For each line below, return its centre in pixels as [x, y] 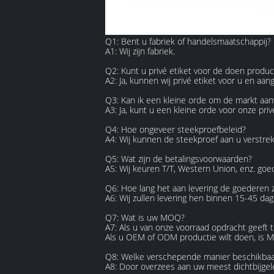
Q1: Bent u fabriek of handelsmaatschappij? [188, 41]
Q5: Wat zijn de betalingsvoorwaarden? [179, 159]
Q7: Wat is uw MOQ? [145, 217]
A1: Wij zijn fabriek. [140, 51]
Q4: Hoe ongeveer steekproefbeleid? [176, 129]
